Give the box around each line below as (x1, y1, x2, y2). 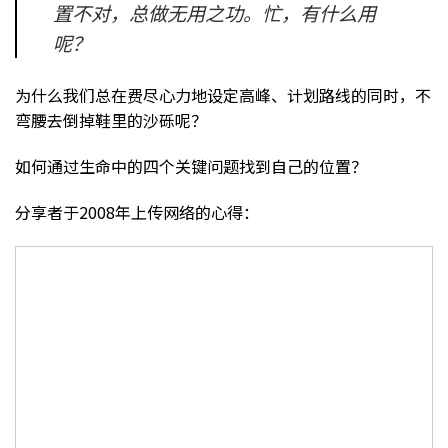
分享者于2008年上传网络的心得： (15, 199, 259, 224)
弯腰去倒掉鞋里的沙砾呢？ (15, 108, 207, 133)
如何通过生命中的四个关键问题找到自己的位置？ (15, 153, 367, 178)
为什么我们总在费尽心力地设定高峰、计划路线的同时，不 (15, 83, 431, 108)
